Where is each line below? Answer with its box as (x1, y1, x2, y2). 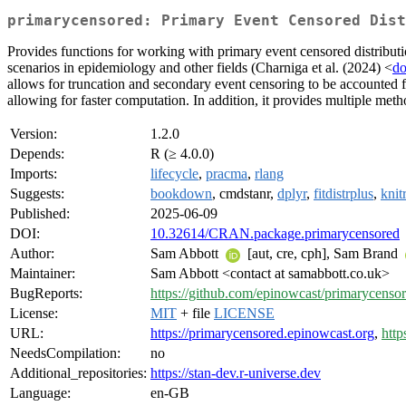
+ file (177, 305, 214, 322)
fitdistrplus (314, 186, 373, 202)
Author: (10, 246, 54, 262)
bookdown (150, 186, 212, 202)
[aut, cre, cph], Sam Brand (244, 246, 401, 262)
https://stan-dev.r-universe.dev (150, 365, 321, 382)
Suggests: (10, 186, 64, 202)
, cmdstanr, (212, 186, 277, 202)
